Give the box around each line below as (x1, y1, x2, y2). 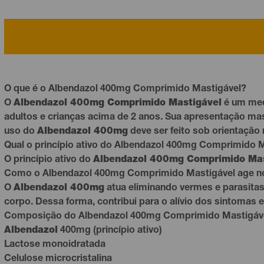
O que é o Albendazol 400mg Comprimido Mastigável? (4, 85, 246, 94)
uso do (4, 127, 37, 137)
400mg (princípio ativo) (58, 226, 162, 236)
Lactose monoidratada (4, 240, 105, 250)
